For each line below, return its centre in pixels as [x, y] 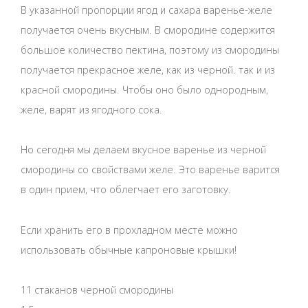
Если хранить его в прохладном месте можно [129, 229]
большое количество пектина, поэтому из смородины [150, 49]
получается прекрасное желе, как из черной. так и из [148, 69]
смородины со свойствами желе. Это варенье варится [150, 169]
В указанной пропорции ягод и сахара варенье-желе [146, 9]
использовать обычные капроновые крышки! [129, 249]
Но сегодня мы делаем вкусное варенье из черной [143, 150]
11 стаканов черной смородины [97, 289]
